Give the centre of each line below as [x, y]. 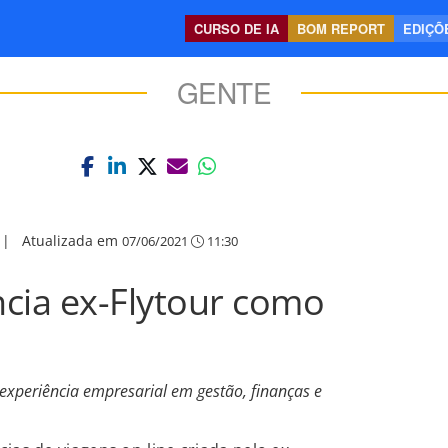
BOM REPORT [341, 28]
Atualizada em [72, 240]
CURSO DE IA [236, 28]
